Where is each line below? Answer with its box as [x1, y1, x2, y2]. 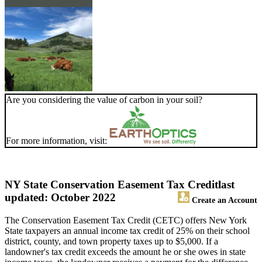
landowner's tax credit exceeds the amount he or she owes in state [5, 247, 246, 257]
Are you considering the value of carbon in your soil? [6, 95, 202, 105]
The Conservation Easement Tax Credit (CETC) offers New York [5, 215, 247, 226]
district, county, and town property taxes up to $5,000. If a [5, 236, 218, 247]
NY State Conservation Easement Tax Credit [5, 178, 218, 191]
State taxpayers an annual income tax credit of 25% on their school [5, 226, 250, 236]
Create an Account [189, 195, 257, 205]
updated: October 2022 [5, 191, 116, 204]
